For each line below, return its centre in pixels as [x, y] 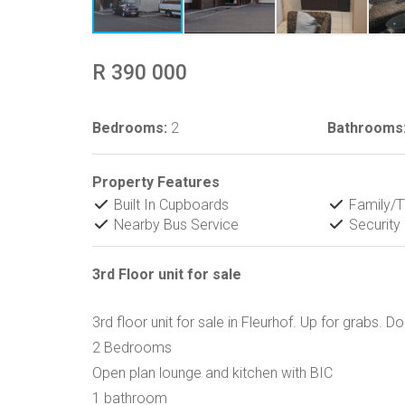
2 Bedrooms [132, 348]
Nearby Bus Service [174, 225]
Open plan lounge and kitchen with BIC [212, 373]
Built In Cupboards [170, 205]
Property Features [156, 182]
